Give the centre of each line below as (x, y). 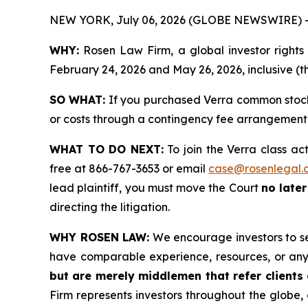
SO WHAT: (78, 100)
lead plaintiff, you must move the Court (156, 188)
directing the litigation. (110, 207)
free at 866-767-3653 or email (129, 169)
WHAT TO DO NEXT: (107, 150)
